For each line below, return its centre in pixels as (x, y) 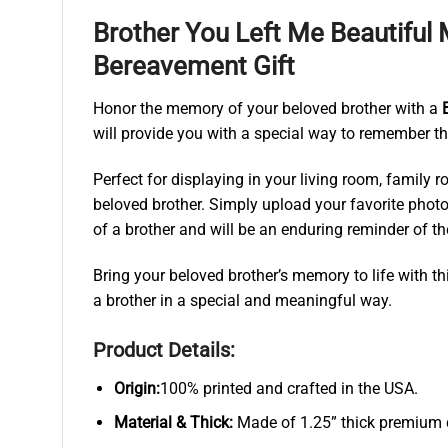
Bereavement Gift (194, 66)
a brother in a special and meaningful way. (242, 300)
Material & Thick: (175, 423)
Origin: (136, 388)
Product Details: (164, 349)
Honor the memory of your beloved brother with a (267, 109)
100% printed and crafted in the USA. (288, 388)
